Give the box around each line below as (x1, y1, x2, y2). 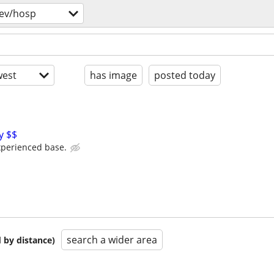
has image (90, 68, 137, 82)
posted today (154, 68, 215, 82)
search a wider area (67, 233, 157, 247)
